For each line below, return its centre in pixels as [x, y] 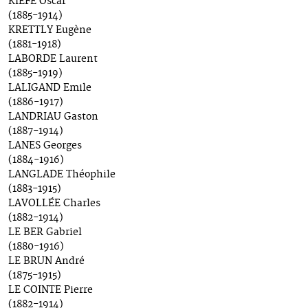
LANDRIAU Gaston [53, 117]
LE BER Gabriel [45, 233]
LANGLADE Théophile [62, 175]
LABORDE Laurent [53, 59]
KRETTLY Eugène [50, 31]
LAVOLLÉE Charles [54, 204]
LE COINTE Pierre [51, 290]
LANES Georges [45, 146]
